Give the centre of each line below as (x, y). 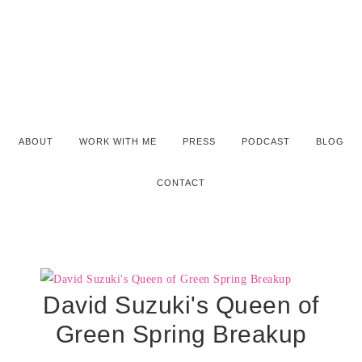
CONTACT (181, 183)
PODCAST (265, 141)
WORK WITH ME (118, 141)
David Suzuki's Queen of (181, 305)
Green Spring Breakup (181, 334)
